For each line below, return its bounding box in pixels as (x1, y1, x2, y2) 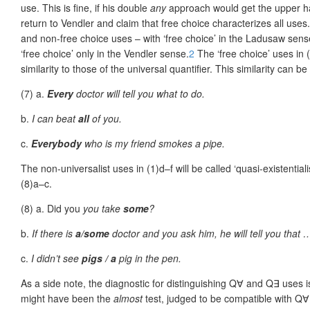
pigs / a (82, 250, 119, 265)
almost (113, 291, 143, 305)
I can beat (32, 111, 78, 125)
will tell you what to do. (107, 86, 205, 100)
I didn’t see (31, 250, 82, 265)
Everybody (31, 136, 82, 150)
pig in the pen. (119, 250, 181, 265)
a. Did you (36, 201, 83, 215)
